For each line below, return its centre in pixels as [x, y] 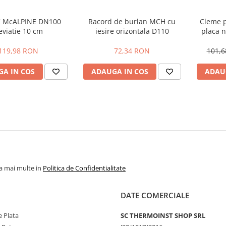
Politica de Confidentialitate [84, 168]
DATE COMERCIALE [155, 195]
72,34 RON [132, 51]
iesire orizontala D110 [132, 31]
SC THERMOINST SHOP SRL [163, 215]
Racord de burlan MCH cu [132, 21]
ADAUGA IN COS [120, 71]
